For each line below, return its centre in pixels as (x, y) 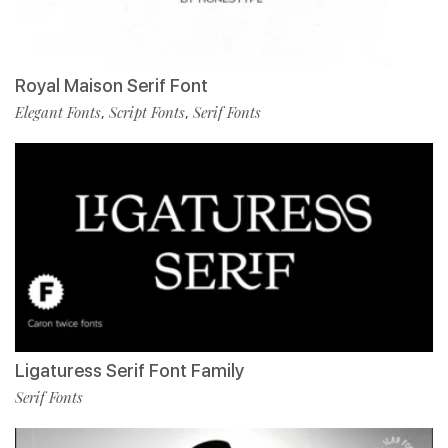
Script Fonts (147, 112)
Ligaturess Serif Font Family (129, 371)
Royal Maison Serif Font (111, 86)
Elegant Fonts (58, 112)
